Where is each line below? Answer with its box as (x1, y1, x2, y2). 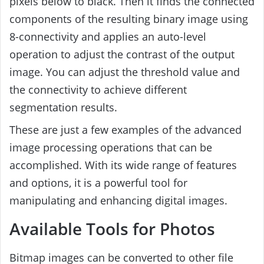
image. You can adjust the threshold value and (9, 65, 240, 80)
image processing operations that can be (9, 140, 212, 155)
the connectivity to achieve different (9, 82, 187, 97)
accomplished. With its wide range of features (9, 158, 237, 173)
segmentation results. (9, 100, 117, 115)
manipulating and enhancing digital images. (9, 193, 227, 208)
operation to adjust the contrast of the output (9, 47, 235, 62)
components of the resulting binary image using (9, 12, 248, 27)
